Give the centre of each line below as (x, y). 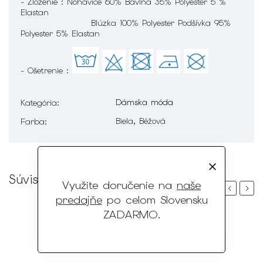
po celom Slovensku (155, 200)
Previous (241, 188)
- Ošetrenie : (46, 70)
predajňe (79, 200)
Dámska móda (144, 102)
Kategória (39, 102)
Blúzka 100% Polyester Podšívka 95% (126, 23)
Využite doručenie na (119, 185)
